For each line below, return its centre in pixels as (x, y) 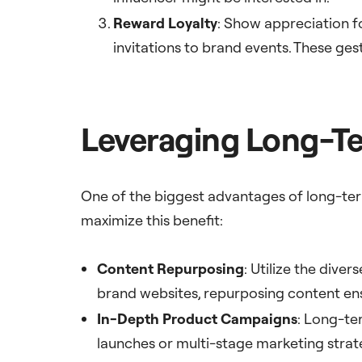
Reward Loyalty (165, 23)
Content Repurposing (170, 269)
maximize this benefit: (152, 221)
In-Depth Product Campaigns (197, 319)
